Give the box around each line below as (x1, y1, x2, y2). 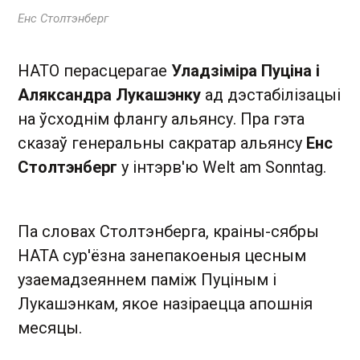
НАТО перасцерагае (18, 60, 171, 80)
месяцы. (18, 317, 82, 337)
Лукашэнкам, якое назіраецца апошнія (18, 293, 313, 313)
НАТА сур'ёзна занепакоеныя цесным (18, 245, 306, 265)
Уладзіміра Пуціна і (171, 60, 320, 80)
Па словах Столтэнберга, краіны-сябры (18, 221, 319, 241)
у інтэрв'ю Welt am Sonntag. (117, 157, 326, 177)
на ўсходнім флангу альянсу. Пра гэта (18, 108, 305, 129)
